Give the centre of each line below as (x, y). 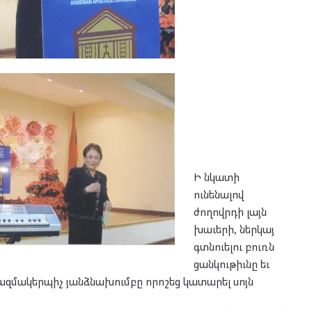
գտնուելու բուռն (234, 246)
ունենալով (218, 194)
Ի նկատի (216, 177)
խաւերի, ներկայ (234, 229)
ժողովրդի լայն (230, 211)
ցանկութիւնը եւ (231, 264)
